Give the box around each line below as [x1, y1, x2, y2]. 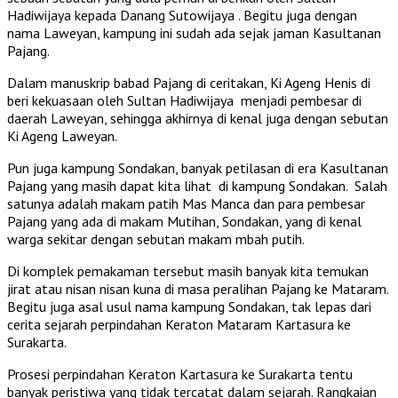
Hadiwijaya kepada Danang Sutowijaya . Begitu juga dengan [7, 5, 357, 24]
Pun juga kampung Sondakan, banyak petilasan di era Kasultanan [7, 158, 388, 177]
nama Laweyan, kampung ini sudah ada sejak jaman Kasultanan [7, 23, 381, 42]
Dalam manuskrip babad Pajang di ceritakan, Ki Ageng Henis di [7, 73, 370, 92]
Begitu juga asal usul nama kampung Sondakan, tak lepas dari [7, 297, 371, 315]
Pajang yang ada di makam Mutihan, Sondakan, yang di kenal [7, 211, 362, 230]
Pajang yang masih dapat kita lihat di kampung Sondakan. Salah [7, 176, 387, 195]
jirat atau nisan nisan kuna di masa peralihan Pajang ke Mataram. [7, 279, 388, 298]
